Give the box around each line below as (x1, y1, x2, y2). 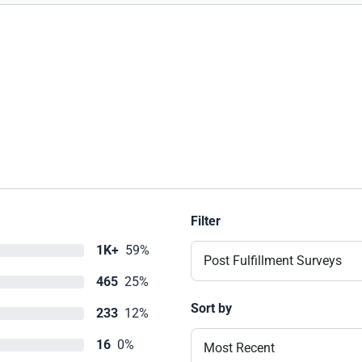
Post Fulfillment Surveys (204, 253, 342, 268)
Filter (191, 213, 221, 229)
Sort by (191, 301, 232, 316)
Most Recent (204, 340, 275, 356)
